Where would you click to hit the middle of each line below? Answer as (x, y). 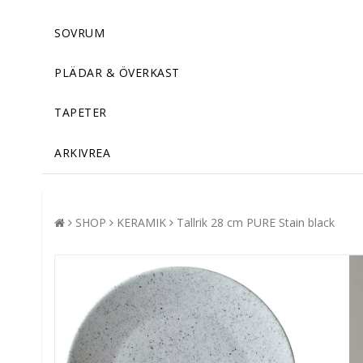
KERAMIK (141, 223)
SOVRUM (79, 33)
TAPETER (81, 113)
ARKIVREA (82, 153)
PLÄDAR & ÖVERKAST (117, 73)
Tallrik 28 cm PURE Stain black (256, 223)
